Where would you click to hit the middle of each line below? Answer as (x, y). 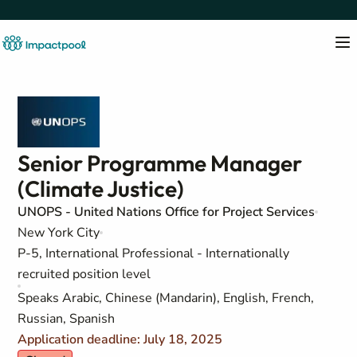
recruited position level (84, 274)
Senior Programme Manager (160, 163)
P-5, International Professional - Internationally (154, 253)
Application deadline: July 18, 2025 (120, 339)
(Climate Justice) (101, 188)
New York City (59, 233)
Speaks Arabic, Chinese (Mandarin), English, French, (166, 298)
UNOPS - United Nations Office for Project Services (167, 212)
